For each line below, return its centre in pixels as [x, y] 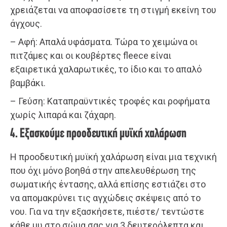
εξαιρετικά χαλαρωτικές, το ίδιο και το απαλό [106, 69]
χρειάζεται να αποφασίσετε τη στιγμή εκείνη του [113, 10]
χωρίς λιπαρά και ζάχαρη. [63, 115]
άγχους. [26, 23]
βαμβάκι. [28, 83]
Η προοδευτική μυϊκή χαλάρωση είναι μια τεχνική [113, 157]
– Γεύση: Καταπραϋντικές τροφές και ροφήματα [110, 101]
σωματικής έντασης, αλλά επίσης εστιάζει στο [108, 184]
